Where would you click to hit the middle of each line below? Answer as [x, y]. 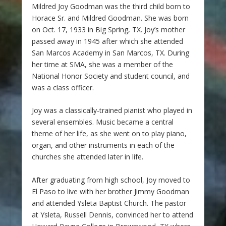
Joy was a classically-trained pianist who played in [112, 110]
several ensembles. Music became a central [102, 122]
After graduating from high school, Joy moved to [111, 180]
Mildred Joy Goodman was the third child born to [111, 6]
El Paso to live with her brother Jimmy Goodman [110, 191]
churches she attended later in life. [87, 157]
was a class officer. [63, 88]
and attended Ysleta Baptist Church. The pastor [109, 203]
